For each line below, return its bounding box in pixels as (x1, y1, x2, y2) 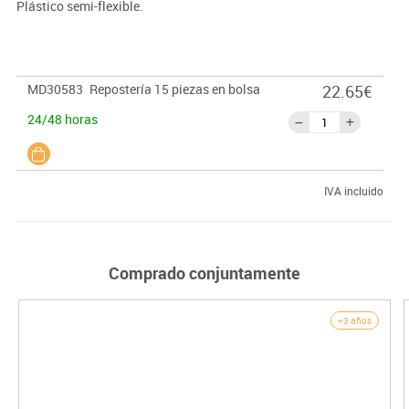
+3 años (337, 314, 372, 328)
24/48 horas (26, 110, 98, 129)
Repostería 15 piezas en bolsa (89, 80, 260, 99)
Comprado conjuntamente (109, 262, 300, 285)
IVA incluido (323, 184, 383, 199)
